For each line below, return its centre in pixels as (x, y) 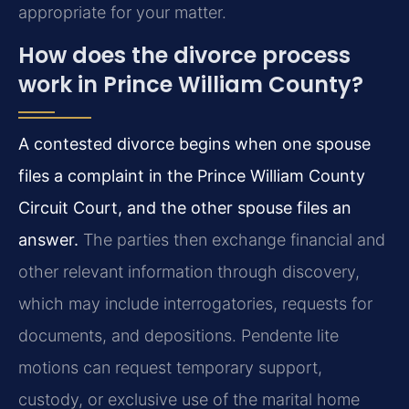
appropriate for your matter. (122, 12)
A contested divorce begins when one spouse (194, 144)
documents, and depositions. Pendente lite (178, 336)
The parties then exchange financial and (232, 240)
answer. (48, 240)
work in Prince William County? (191, 85)
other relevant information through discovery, (189, 272)
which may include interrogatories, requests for (195, 304)
